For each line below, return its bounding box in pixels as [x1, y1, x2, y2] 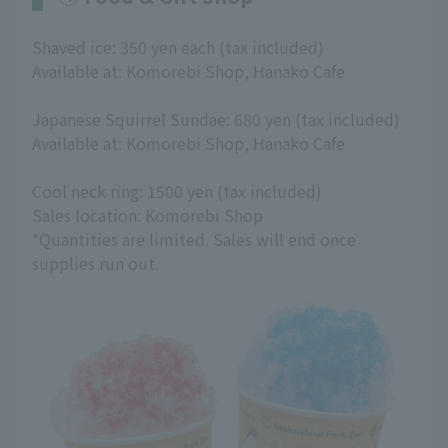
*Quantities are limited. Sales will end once [32, 226, 356, 251]
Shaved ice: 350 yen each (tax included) [32, 34, 324, 59]
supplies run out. [32, 250, 159, 275]
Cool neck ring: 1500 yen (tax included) [32, 178, 322, 203]
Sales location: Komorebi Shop [32, 202, 263, 227]
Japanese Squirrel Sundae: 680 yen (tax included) [32, 106, 400, 131]
